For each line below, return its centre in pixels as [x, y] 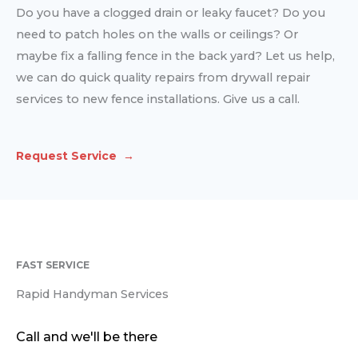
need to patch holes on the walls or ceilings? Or [157, 35]
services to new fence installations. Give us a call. [158, 99]
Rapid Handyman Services [92, 294]
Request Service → [75, 155]
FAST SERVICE [53, 265]
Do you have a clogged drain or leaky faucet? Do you [171, 13]
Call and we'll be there [87, 337]
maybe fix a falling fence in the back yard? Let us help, [175, 56]
